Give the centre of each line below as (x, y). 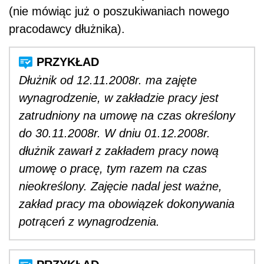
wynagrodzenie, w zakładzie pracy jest (119, 98)
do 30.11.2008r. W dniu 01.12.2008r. (115, 133)
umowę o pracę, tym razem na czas (113, 168)
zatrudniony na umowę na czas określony (127, 115)
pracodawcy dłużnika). (67, 29)
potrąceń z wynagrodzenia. (89, 221)
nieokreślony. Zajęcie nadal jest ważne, (121, 186)
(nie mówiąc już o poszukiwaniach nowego (119, 11)
